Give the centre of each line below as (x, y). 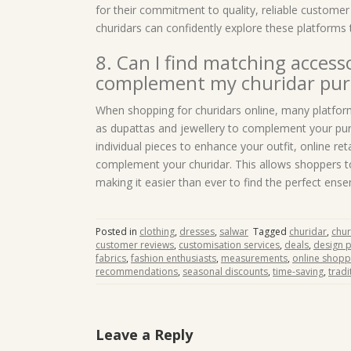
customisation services (229, 245)
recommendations (137, 271)
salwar (234, 232)
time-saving (298, 271)
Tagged (271, 232)
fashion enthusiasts (174, 258)
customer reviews (135, 245)
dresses (197, 232)
